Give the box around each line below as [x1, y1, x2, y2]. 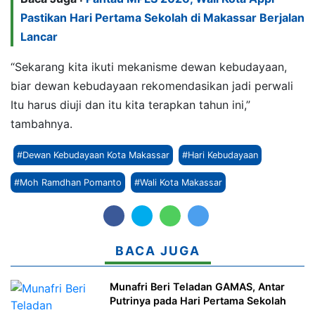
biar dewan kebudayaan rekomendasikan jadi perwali [11, 78, 293, 93]
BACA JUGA [115, 243, 200, 258]
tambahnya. [11, 116, 72, 131]
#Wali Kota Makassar [134, 176, 222, 188]
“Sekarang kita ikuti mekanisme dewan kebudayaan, [11, 59, 287, 74]
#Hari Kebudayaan [182, 149, 258, 160]
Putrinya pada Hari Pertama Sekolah [110, 295, 287, 307]
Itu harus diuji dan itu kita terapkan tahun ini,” [11, 97, 250, 112]
